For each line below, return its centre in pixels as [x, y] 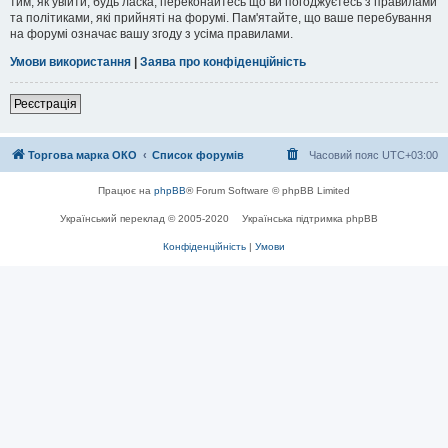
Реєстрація [45, 103]
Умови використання [70, 61]
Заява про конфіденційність [223, 61]
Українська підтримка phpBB [310, 218]
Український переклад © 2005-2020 [146, 218]
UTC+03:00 [410, 154]
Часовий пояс [345, 154]
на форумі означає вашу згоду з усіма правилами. [151, 33]
